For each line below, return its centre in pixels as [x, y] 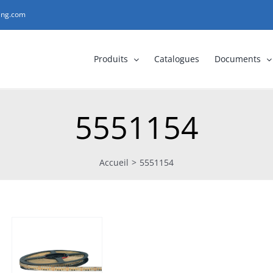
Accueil [114, 162]
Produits [111, 59]
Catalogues [177, 59]
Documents [238, 59]
